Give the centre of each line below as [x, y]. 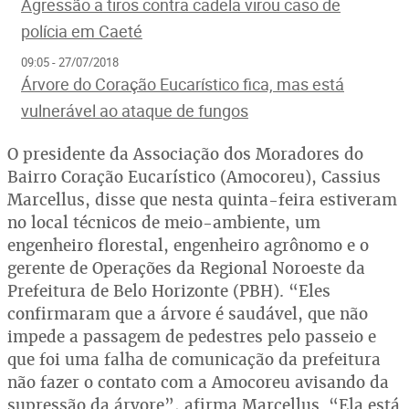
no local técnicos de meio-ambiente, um [164, 223]
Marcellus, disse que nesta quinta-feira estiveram [202, 200]
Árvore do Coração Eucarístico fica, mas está [183, 84]
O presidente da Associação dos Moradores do [185, 154]
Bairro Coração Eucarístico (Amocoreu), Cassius [194, 177]
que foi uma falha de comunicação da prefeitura [194, 360]
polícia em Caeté [82, 31]
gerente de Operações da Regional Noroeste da [186, 268]
